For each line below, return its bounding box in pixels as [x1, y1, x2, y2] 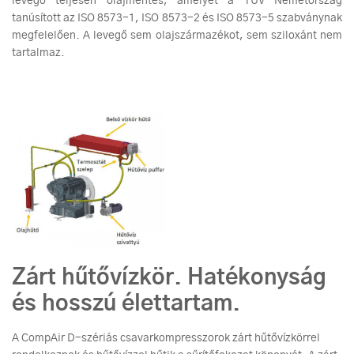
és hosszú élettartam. [12, 293, 246, 316]
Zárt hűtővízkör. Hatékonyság [12, 267, 326, 290]
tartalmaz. [12, 47, 65, 59]
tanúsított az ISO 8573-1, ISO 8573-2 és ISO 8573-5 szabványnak [12, 13, 342, 24]
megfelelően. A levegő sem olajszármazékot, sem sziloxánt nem [12, 30, 342, 42]
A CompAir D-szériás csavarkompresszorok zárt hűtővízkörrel [12, 333, 320, 345]
